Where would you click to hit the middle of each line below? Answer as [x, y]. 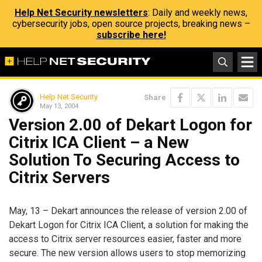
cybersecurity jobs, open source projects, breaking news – [131, 24]
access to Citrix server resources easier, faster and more [125, 239]
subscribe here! [131, 35]
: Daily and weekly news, [198, 13]
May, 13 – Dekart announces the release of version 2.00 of [128, 211]
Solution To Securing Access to [124, 160]
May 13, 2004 [59, 106]
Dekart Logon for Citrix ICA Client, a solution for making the [129, 225]
